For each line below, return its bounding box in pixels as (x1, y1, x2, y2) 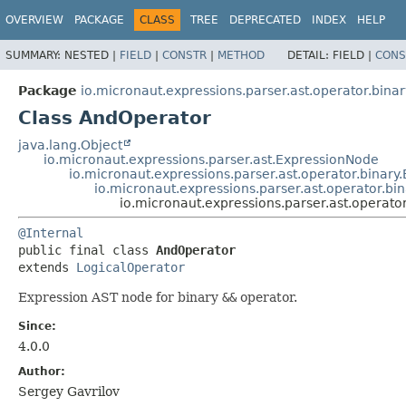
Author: (18, 364, 65, 378)
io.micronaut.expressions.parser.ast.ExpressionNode (43, 151, 379, 167)
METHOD (217, 48, 265, 62)
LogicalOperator (76, 259, 185, 275)
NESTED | (64, 48, 120, 62)
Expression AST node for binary (18, 289, 222, 304)
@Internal (18, 225, 83, 240)
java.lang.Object (18, 137, 122, 152)
